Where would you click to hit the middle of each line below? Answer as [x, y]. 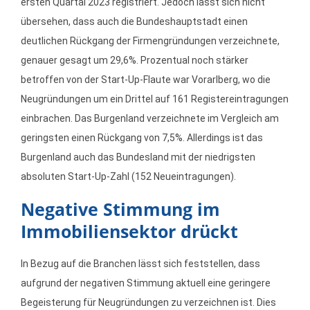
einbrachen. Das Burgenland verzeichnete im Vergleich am [150, 118]
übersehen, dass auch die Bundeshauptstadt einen [134, 21]
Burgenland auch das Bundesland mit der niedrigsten [138, 157]
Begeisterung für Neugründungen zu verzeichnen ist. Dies [148, 302]
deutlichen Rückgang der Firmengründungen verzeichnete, [150, 41]
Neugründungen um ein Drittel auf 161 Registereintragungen [155, 99]
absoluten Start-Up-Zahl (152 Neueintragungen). [128, 176]
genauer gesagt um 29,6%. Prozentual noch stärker [135, 60]
